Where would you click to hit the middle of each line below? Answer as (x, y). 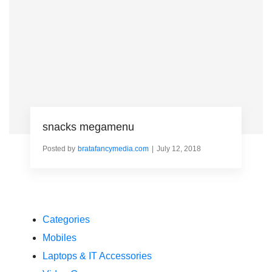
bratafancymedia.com (113, 148)
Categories (66, 220)
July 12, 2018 (178, 148)
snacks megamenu (88, 127)
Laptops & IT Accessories (97, 256)
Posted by (59, 148)
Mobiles (59, 238)
